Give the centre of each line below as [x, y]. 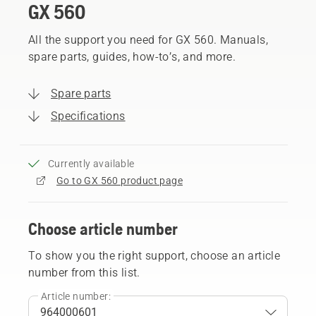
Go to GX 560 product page [120, 180]
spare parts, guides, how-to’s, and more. [132, 56]
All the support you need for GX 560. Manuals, [148, 39]
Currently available [91, 163]
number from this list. [84, 272]
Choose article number [103, 229]
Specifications [88, 116]
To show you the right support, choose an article [154, 255]
